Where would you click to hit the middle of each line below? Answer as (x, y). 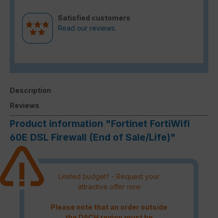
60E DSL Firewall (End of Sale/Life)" (93, 137)
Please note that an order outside (109, 207)
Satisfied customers (94, 18)
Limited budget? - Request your (109, 176)
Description (30, 90)
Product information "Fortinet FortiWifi (100, 123)
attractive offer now (109, 186)
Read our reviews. (87, 28)
